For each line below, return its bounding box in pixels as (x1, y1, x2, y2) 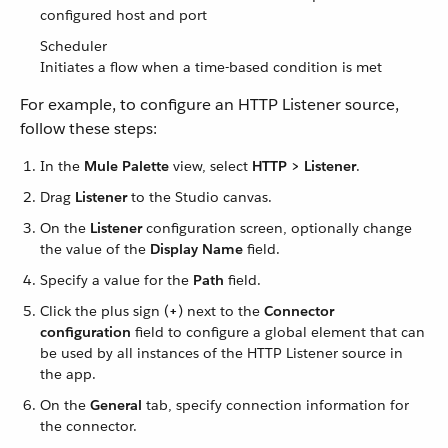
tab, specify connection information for (142, 396, 409, 414)
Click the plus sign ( (40, 302, 169, 320)
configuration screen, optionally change (142, 219, 412, 237)
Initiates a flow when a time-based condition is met (40, 58, 382, 76)
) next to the (178, 302, 264, 320)
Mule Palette (84, 157, 169, 175)
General (90, 396, 142, 414)
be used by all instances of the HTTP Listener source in (40, 344, 403, 362)
